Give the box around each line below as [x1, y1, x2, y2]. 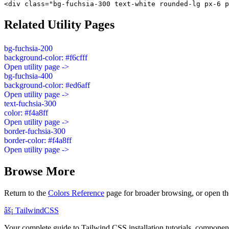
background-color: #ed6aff [4, 80, 90, 89]
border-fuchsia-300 [4, 126, 65, 135]
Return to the [4, 188, 48, 197]
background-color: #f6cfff [4, 53, 87, 62]
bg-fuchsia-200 [4, 43, 53, 53]
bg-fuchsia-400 [4, 71, 53, 80]
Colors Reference [48, 188, 104, 197]
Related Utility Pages [4, 17, 114, 31]
